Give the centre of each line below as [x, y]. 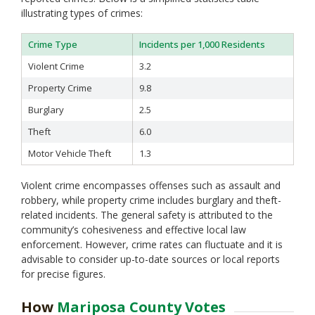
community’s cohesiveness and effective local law [134, 230]
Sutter [160, 34]
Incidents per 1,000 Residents [202, 44]
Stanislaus [168, 20]
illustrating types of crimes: [82, 13]
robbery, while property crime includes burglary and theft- [151, 200]
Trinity [161, 65]
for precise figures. [63, 274]
